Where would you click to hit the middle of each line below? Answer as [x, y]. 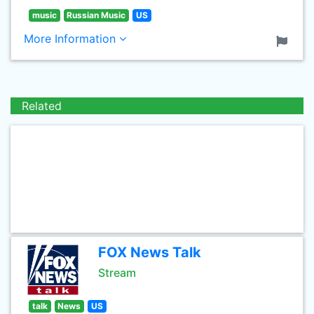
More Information [71, 39]
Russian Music [96, 15]
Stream [117, 273]
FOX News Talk [150, 252]
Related [42, 106]
